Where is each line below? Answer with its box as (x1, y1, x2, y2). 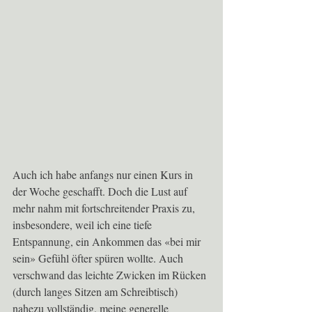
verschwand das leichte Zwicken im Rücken (13, 267, 209, 283)
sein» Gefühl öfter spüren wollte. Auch (13, 251, 186, 266)
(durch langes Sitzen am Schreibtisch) (13, 284, 180, 299)
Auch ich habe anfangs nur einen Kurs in (13, 167, 196, 182)
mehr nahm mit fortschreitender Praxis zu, (13, 201, 198, 216)
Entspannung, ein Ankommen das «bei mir (13, 234, 203, 249)
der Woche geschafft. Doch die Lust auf (13, 184, 190, 199)
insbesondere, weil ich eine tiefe (13, 217, 155, 233)
